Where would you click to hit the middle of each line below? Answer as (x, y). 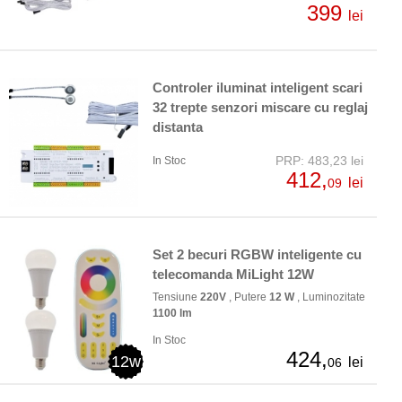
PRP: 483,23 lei (319, 161)
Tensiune (176, 297)
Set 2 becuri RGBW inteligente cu (257, 255)
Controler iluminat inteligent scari (258, 88)
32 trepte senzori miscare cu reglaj (260, 108)
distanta (178, 127)
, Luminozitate (330, 297)
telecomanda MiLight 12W (233, 275)
